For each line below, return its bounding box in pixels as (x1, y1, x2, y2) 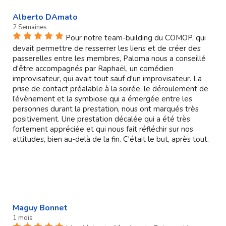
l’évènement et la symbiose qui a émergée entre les (13, 93, 192, 104)
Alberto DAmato (13, 11, 78, 23)
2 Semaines (13, 22, 47, 32)
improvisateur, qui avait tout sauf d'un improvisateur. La (13, 73, 202, 84)
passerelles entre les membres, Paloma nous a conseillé (13, 53, 206, 64)
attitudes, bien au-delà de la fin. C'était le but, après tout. (13, 134, 209, 144)
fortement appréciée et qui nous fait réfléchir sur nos (13, 124, 193, 134)
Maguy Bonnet (13, 202, 68, 213)
